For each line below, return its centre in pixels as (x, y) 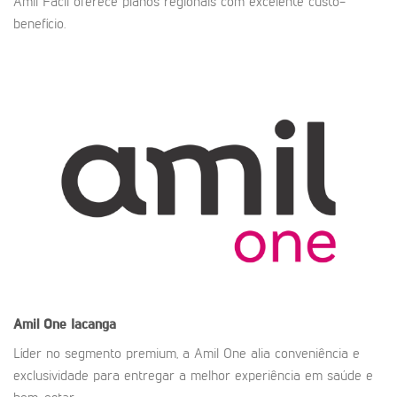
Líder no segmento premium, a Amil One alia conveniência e (187, 354)
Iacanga (93, 325)
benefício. (39, 25)
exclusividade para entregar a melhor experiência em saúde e (193, 376)
